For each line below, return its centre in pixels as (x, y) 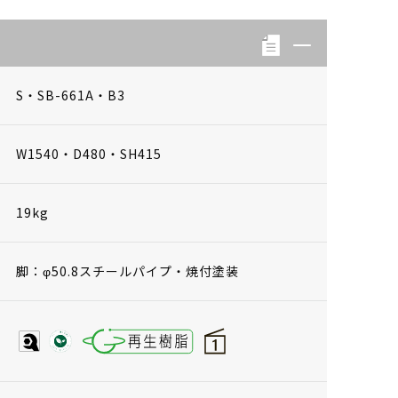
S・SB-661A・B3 (71, 95)
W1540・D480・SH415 (89, 153)
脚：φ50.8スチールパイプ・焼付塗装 (127, 271)
